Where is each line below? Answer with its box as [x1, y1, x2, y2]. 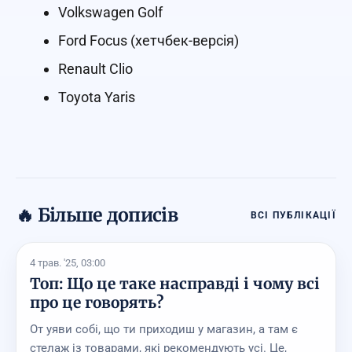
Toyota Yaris [58, 89, 135, 106]
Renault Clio [58, 60, 133, 78]
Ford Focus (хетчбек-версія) [58, 32, 239, 49]
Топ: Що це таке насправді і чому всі [29, 273, 320, 293]
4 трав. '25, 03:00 [29, 256, 105, 269]
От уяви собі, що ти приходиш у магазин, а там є [29, 321, 298, 336]
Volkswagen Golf [58, 4, 163, 21]
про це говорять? [29, 292, 163, 312]
